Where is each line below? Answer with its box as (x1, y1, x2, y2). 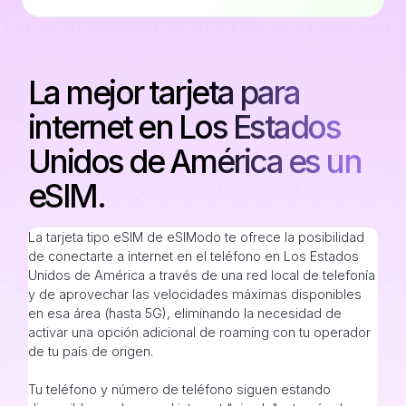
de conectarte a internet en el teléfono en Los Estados (27, 248, 359, 265)
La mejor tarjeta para (27, 73, 300, 112)
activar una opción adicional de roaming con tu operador (27, 324, 371, 341)
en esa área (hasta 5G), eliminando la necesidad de (27, 305, 342, 322)
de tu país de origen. (27, 343, 153, 360)
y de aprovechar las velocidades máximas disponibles (27, 286, 362, 303)
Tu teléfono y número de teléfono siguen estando (27, 382, 331, 398)
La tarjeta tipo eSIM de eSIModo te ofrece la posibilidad (27, 229, 364, 246)
